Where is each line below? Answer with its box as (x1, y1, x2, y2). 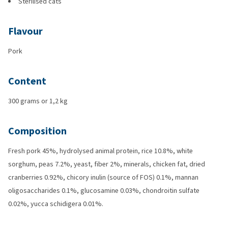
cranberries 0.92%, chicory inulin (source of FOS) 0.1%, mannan (8, 173, 198, 182)
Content (8, 74, 46, 88)
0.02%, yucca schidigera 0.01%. (8, 199, 103, 209)
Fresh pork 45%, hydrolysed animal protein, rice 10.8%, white (8, 146, 193, 156)
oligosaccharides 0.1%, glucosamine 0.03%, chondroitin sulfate (8, 186, 199, 195)
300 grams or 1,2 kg (8, 96, 68, 106)
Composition (8, 124, 67, 138)
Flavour (8, 24, 43, 38)
